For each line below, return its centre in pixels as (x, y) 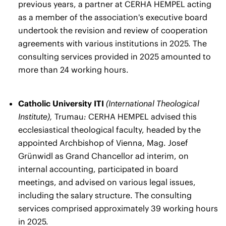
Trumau (69, 116)
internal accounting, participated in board (98, 169)
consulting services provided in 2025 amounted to (115, 56)
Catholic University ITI (62, 103)
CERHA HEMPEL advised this (142, 116)
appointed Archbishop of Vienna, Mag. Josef (103, 143)
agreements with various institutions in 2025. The (112, 43)
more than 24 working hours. (73, 69)
